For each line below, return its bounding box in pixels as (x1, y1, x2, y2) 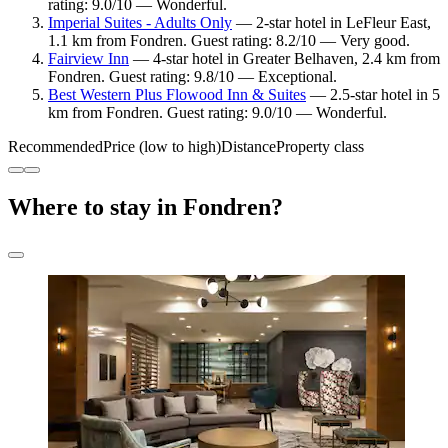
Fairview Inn (48, 50, 129, 68)
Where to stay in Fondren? (8, 194, 283, 221)
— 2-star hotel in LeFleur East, (232, 14, 431, 32)
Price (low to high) (103, 138, 221, 156)
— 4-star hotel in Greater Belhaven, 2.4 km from (129, 50, 440, 68)
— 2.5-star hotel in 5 (306, 86, 440, 104)
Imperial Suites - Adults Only (48, 14, 232, 32)
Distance (221, 138, 276, 156)
